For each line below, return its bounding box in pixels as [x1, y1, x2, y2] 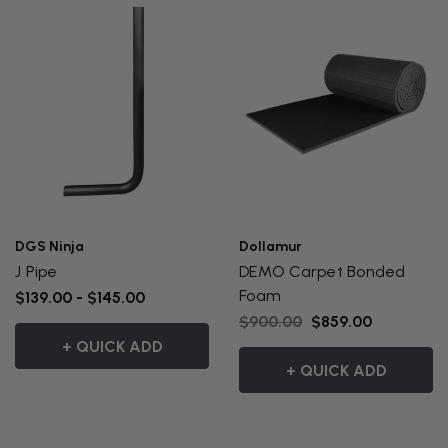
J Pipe [15, 261, 58, 281]
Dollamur [239, 237, 302, 255]
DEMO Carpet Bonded [239, 261, 406, 281]
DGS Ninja [15, 237, 84, 255]
